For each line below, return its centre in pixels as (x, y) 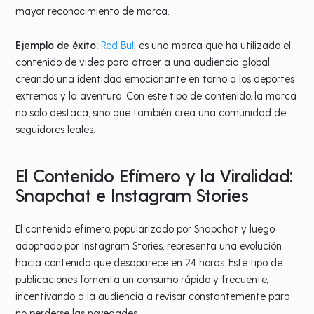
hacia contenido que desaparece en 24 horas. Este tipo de (149, 262)
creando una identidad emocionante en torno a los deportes (155, 79)
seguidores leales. (55, 129)
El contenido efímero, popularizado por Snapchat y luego (145, 229)
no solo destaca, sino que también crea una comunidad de (151, 112)
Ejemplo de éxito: (57, 45)
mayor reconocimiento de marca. (93, 11)
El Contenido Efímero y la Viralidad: (155, 175)
